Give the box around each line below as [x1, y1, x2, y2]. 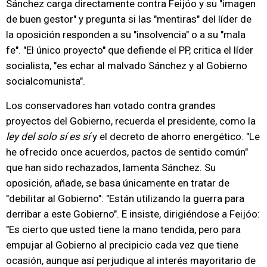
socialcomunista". [6, 75, 85, 87]
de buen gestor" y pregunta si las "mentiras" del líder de [6, 13, 252, 25]
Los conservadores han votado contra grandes [6, 100, 216, 111]
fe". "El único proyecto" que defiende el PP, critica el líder [6, 44, 253, 56]
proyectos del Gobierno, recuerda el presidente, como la [6, 115, 256, 127]
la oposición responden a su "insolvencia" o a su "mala [6, 29, 246, 41]
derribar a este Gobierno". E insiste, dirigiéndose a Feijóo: [6, 208, 260, 220]
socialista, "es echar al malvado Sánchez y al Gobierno [6, 60, 247, 72]
